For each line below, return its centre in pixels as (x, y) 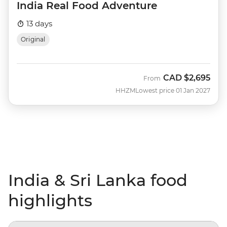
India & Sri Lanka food (98, 180)
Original (33, 40)
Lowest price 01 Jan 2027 (173, 91)
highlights (50, 201)
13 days (38, 24)
